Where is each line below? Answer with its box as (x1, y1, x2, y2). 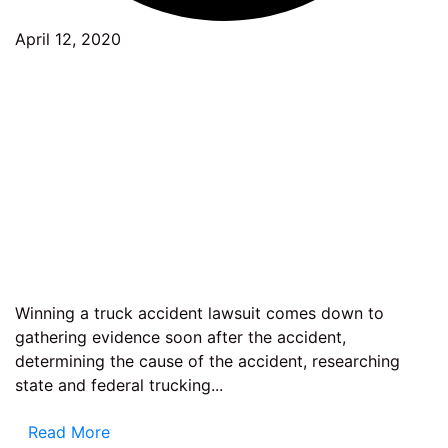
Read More (28, 422, 110, 443)
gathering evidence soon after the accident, (15, 327, 346, 348)
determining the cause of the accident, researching (15, 351, 400, 372)
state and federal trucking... (15, 375, 223, 396)
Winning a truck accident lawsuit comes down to (15, 303, 384, 324)
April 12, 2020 (15, 29, 121, 50)
